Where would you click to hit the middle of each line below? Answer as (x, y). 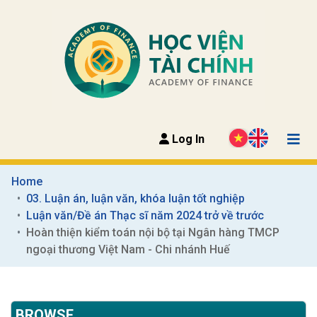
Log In (187, 139)
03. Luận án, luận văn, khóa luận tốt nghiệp (136, 198)
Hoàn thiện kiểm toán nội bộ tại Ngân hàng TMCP (153, 232)
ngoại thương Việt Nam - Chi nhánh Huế (128, 249)
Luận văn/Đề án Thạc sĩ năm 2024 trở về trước (145, 215)
